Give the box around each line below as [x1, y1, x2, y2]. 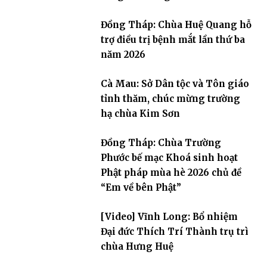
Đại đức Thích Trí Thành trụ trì [100, 225, 249, 237]
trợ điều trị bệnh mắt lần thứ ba [100, 33, 245, 45]
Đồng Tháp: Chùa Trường [100, 136, 221, 148]
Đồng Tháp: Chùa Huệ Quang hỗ [100, 18, 252, 30]
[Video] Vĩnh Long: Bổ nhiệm [100, 210, 238, 222]
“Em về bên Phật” [100, 181, 181, 193]
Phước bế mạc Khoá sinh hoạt [100, 151, 238, 163]
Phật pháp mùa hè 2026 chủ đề [100, 166, 241, 178]
